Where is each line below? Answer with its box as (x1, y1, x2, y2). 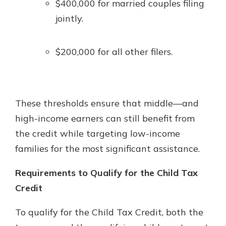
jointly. (55, 13, 83, 24)
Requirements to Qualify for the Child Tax (15, 167, 198, 179)
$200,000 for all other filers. (55, 46, 173, 58)
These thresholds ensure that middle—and (15, 97, 199, 109)
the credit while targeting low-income (15, 128, 180, 139)
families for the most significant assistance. (15, 143, 200, 154)
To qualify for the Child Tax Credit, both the (15, 206, 203, 218)
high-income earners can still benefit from (15, 112, 195, 124)
